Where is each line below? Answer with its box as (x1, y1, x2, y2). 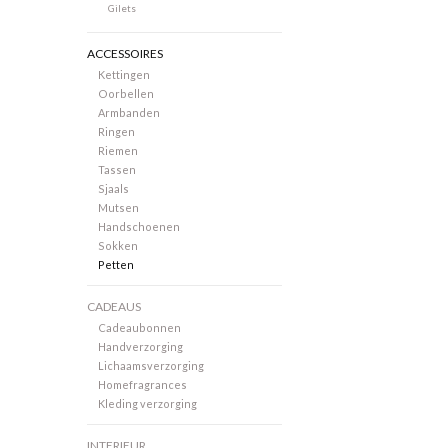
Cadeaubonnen (97, 321, 181, 335)
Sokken (97, 239, 138, 253)
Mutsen (97, 201, 139, 215)
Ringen (97, 125, 135, 139)
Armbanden (97, 106, 160, 120)
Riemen (97, 144, 138, 158)
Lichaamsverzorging (97, 359, 204, 373)
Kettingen (97, 68, 150, 82)
